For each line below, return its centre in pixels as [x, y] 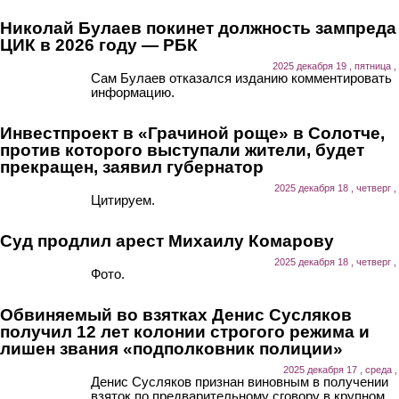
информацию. [133, 92]
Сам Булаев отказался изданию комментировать [241, 77]
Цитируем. [123, 199]
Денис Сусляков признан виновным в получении [240, 381]
